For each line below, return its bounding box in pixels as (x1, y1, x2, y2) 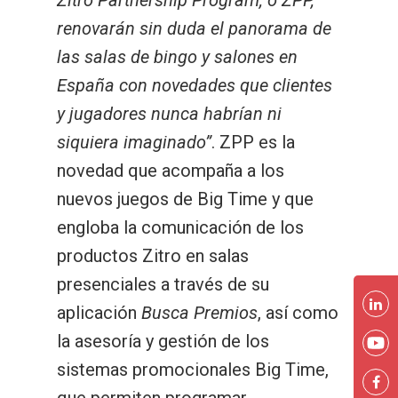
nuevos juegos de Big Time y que (57, 188, 314, 210)
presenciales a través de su (57, 274, 269, 295)
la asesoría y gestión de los (57, 330, 269, 352)
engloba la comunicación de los (57, 217, 304, 238)
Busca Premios (141, 302, 258, 323)
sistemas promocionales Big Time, (57, 359, 329, 380)
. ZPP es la (211, 131, 295, 153)
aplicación (57, 302, 141, 323)
